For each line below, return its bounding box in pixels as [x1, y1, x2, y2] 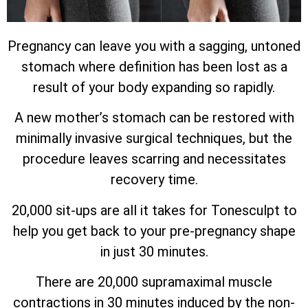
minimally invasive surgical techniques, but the [16, 130, 292, 147]
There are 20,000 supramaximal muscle [36, 274, 272, 290]
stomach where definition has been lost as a [21, 58, 287, 75]
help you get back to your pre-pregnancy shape [12, 222, 296, 239]
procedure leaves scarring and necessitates [22, 151, 286, 168]
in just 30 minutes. [100, 243, 208, 260]
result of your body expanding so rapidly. [33, 78, 275, 96]
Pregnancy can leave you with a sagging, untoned [8, 37, 300, 54]
